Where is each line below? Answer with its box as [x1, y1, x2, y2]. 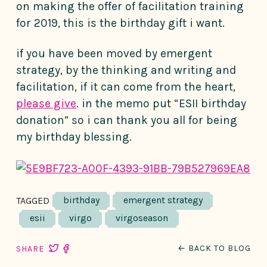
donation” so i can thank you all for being [16, 113, 237, 128]
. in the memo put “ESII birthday [76, 97, 246, 111]
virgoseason [115, 212, 168, 223]
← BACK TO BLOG [178, 243, 251, 253]
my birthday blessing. [16, 130, 132, 144]
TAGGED [16, 194, 49, 206]
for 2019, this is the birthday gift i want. [16, 16, 225, 30]
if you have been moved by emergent [16, 46, 212, 61]
